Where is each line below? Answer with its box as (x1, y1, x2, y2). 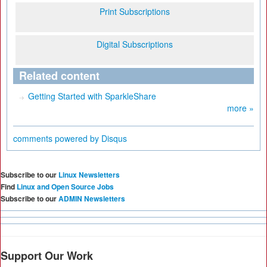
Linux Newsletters (58, 169, 120, 180)
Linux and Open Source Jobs (17, 181, 114, 192)
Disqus (101, 132, 127, 144)
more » (227, 102, 254, 114)
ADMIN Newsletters (58, 193, 125, 204)
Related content (19, 68, 100, 83)
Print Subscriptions (100, 5, 170, 17)
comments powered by (13, 132, 101, 144)
